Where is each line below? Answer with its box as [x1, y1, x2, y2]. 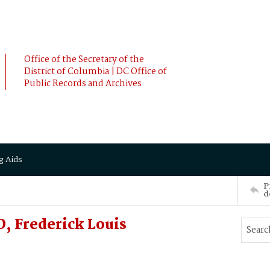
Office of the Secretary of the [24, 52, 144, 67]
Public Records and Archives [24, 77, 142, 91]
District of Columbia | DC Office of [24, 64, 167, 79]
